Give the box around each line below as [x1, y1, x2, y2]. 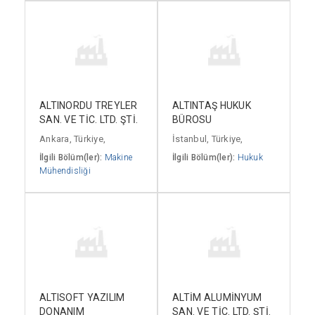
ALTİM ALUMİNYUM [172, 292, 262, 304]
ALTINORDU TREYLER [39, 100, 138, 112]
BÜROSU [172, 114, 212, 126]
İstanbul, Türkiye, [172, 134, 243, 145]
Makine [104, 153, 133, 163]
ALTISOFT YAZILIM [39, 292, 125, 304]
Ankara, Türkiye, [39, 134, 106, 145]
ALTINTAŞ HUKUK [172, 100, 251, 112]
